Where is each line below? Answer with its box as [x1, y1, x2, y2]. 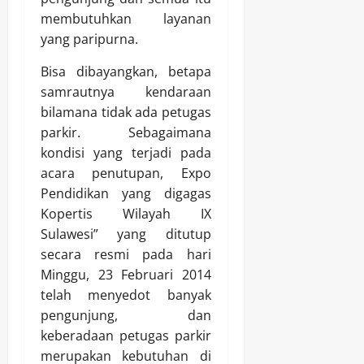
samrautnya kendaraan [41, 82, 211, 101]
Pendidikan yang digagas [41, 184, 211, 202]
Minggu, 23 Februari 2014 [41, 265, 211, 284]
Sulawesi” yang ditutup [41, 224, 211, 243]
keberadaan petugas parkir [41, 326, 211, 344]
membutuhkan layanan [41, 9, 211, 28]
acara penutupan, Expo [41, 163, 211, 182]
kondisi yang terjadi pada [41, 143, 211, 162]
